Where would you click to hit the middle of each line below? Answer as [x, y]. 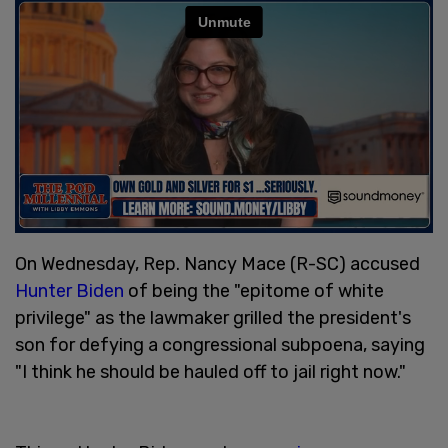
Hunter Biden [69, 290]
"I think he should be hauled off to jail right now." [210, 371]
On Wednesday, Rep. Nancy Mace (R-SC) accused [217, 263]
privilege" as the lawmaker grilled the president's [213, 317]
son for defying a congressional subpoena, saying [220, 344]
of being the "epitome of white [254, 290]
